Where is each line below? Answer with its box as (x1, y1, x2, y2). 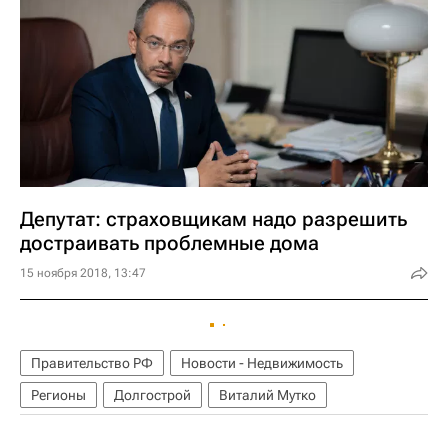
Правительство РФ (31, 354, 153, 371)
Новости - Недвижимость (181, 354, 343, 371)
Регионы (31, 386, 86, 403)
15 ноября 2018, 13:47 (20, 265, 146, 280)
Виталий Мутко (219, 386, 316, 403)
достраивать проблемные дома (20, 230, 319, 255)
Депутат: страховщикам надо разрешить (20, 206, 407, 231)
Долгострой (114, 386, 191, 403)
